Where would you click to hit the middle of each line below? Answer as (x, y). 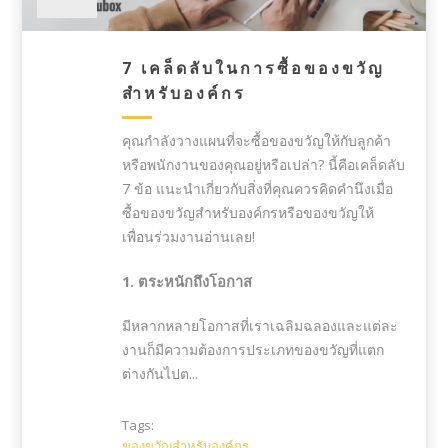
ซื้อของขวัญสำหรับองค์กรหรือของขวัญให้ (248, 212)
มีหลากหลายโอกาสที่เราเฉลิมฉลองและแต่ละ (260, 325)
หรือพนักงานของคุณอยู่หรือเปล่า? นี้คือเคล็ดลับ (264, 164)
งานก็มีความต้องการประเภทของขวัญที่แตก (253, 349)
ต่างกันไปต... (160, 373)
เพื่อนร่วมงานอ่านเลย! (189, 236)
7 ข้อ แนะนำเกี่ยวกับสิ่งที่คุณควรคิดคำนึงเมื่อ (258, 188)
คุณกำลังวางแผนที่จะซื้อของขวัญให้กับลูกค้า (257, 140)
